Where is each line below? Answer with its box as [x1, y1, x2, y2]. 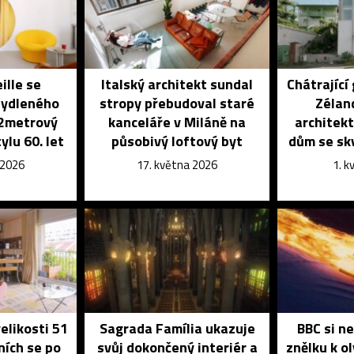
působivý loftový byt [111, 130, 243, 152]
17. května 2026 [137, 155, 218, 174]
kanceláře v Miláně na [108, 111, 247, 133]
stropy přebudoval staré [100, 92, 255, 114]
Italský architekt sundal [101, 73, 254, 95]
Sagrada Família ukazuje [99, 317, 255, 339]
